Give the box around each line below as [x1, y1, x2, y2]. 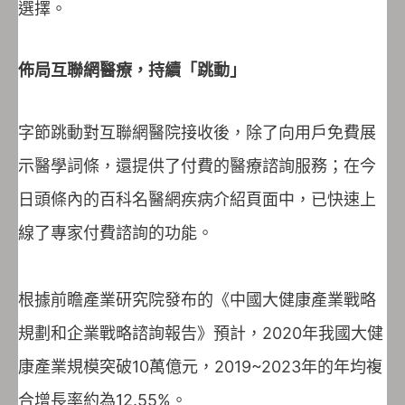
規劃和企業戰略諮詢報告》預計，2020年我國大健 [18, 323, 383, 343]
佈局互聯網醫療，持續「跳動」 [18, 61, 246, 80]
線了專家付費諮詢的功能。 [18, 222, 213, 242]
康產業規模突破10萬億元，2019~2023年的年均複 [18, 356, 382, 376]
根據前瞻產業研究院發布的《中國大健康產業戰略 [18, 289, 376, 309]
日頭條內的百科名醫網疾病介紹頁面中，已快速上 [18, 189, 376, 209]
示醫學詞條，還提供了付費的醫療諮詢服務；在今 [18, 155, 376, 175]
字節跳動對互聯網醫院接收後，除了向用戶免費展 [18, 122, 376, 142]
